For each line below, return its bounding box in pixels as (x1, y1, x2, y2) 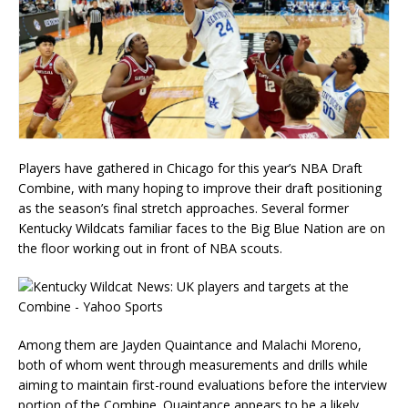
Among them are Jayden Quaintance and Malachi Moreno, (18, 335, 362, 353)
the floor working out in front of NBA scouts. (18, 239, 282, 257)
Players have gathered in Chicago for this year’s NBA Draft (18, 158, 362, 177)
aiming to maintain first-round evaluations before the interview (18, 375, 387, 393)
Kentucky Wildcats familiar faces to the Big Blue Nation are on (18, 219, 385, 237)
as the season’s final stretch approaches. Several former (18, 199, 349, 217)
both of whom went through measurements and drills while (18, 355, 368, 373)
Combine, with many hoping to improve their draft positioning (18, 178, 382, 197)
